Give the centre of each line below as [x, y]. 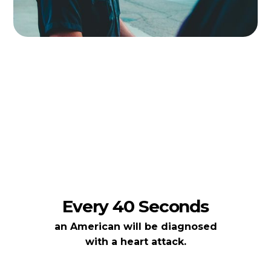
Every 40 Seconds [135, 206]
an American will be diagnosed [135, 226]
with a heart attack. [135, 241]
